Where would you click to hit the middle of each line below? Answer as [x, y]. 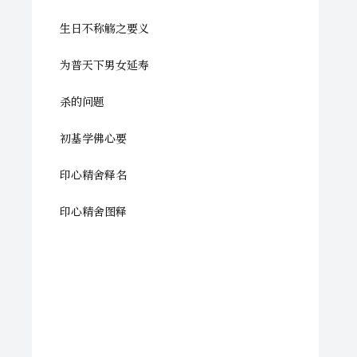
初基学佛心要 [93, 138]
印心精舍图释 [93, 211]
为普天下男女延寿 [104, 65]
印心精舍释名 [93, 175]
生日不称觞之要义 [104, 28]
